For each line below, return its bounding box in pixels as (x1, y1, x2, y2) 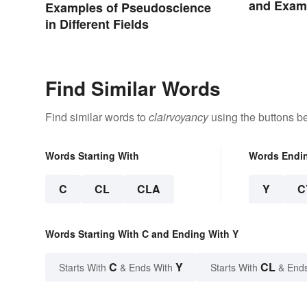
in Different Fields (45, 15, 149, 34)
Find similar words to (45, 109, 149, 125)
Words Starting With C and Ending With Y (45, 227, 238, 241)
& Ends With (117, 260, 175, 275)
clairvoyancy (149, 109, 208, 125)
